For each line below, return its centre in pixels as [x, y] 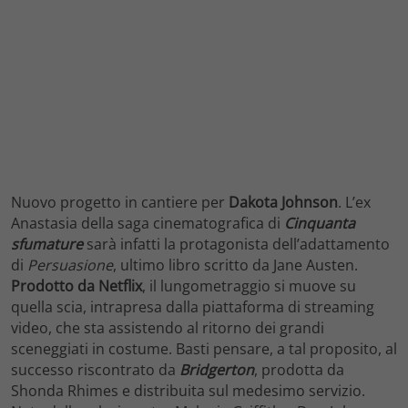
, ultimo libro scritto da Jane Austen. [235, 265]
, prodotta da [299, 369]
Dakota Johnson [283, 202]
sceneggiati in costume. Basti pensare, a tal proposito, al [204, 348]
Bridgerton [217, 369]
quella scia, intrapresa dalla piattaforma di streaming [193, 306]
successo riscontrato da [95, 369]
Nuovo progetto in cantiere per [120, 202]
